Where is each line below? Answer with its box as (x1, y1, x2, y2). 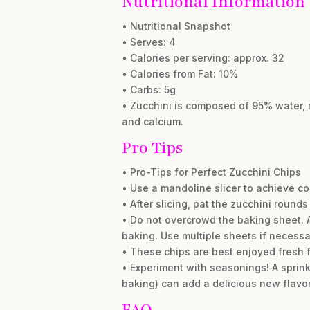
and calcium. (121, 116, 183, 127)
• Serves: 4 (121, 36, 176, 48)
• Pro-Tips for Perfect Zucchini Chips (121, 166, 301, 178)
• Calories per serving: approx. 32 (121, 52, 284, 64)
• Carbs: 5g (121, 84, 176, 95)
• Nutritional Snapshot (121, 20, 230, 32)
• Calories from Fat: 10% (121, 68, 238, 80)
